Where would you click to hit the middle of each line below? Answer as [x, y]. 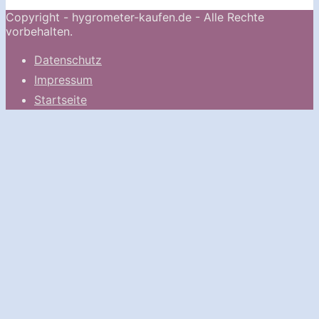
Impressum [63, 79]
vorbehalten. [39, 31]
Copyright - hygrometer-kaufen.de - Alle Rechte [135, 17]
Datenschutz [68, 59]
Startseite [61, 99]
